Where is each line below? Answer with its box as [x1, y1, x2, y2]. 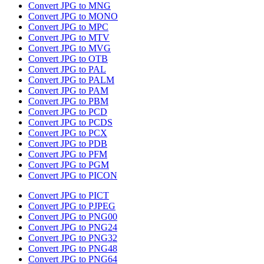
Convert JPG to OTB [28, 54, 108, 64]
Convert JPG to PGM [28, 160, 109, 170]
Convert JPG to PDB [28, 138, 107, 149]
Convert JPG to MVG [28, 43, 111, 54]
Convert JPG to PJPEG [28, 201, 115, 212]
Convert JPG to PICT [28, 190, 109, 201]
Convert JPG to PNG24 [28, 222, 117, 233]
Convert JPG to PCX [28, 128, 107, 138]
